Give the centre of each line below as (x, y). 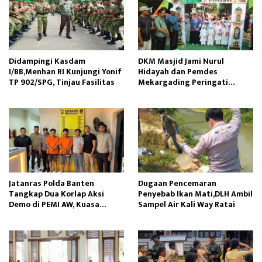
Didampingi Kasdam (47, 61)
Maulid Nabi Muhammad (184, 93)
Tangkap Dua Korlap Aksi (56, 194)
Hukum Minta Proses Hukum (62, 215)
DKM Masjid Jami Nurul (181, 61)
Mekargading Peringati (183, 82)
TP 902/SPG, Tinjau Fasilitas (62, 82)
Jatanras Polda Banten (51, 183)
